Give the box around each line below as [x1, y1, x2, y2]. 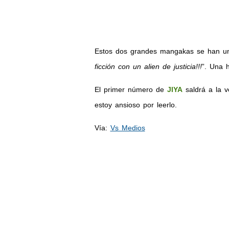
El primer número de [94, 85, 167, 94]
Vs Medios [110, 123, 145, 132]
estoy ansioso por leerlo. [94, 100, 177, 109]
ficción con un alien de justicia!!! [94, 62, 202, 71]
